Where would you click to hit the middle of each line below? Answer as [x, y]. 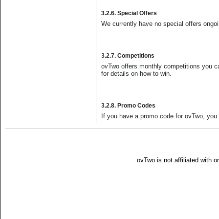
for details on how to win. [136, 74]
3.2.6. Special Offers [129, 13]
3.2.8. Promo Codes [128, 106]
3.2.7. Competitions [128, 56]
